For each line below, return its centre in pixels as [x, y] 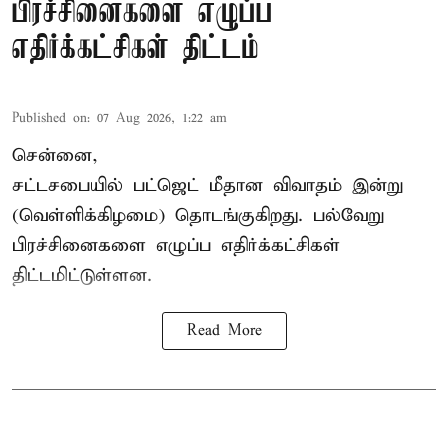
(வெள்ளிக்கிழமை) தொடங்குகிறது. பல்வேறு [198, 216]
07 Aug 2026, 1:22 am [162, 119]
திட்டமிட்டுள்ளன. [82, 276]
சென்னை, [55, 156]
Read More [224, 331]
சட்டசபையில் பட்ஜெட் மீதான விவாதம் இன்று [207, 186]
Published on [49, 119]
